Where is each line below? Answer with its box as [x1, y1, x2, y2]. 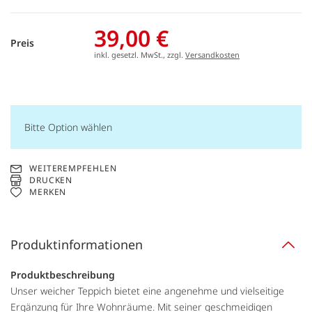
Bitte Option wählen [24, 120, 112, 134]
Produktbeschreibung [10, 268, 115, 282]
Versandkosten [185, 49, 240, 61]
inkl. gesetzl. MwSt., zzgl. [94, 49, 185, 61]
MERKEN [29, 186, 67, 198]
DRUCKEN [29, 173, 73, 186]
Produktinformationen [10, 236, 143, 253]
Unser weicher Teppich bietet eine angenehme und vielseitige [10, 284, 284, 298]
